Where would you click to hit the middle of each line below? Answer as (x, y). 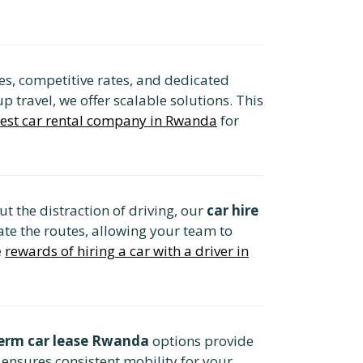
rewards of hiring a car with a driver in (127, 250)
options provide (201, 340)
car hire (233, 210)
